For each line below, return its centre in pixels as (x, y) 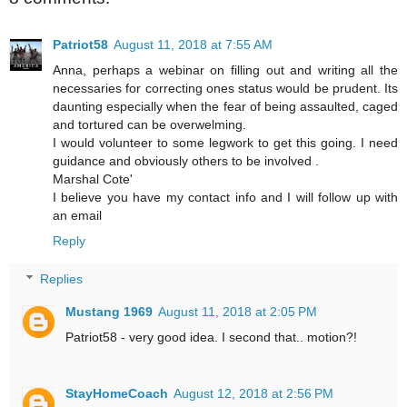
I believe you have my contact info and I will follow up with (225, 198)
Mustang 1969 (109, 312)
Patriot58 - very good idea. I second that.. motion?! (212, 337)
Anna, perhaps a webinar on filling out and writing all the (225, 70)
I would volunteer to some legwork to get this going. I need (225, 143)
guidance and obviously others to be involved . (186, 161)
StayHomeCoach (117, 393)
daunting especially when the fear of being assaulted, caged (225, 107)
